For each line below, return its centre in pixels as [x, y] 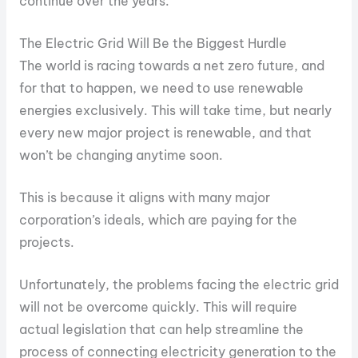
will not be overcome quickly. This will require [158, 306]
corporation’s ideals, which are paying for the [158, 219]
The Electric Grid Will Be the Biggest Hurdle [153, 44]
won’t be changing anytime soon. [121, 155]
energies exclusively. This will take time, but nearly [175, 111]
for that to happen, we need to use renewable [161, 88]
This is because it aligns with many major [144, 197]
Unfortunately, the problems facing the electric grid [179, 284]
